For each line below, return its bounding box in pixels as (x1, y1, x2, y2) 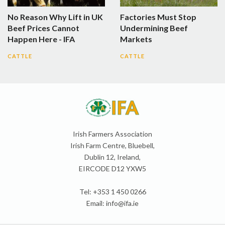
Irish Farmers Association (73, 129, 152, 138)
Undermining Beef (120, 23, 188, 33)
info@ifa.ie (106, 198, 139, 207)
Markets (120, 34, 152, 44)
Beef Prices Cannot (8, 23, 79, 33)
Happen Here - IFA (8, 34, 75, 44)
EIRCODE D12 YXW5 (79, 164, 146, 173)
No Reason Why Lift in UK (8, 12, 103, 22)
